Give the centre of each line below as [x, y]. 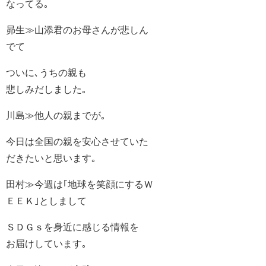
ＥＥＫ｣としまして [46, 200]
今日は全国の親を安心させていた [77, 141]
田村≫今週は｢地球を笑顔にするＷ [80, 184]
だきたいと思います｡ [51, 158]
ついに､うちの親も [46, 72]
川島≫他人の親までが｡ [56, 115]
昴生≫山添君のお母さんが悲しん [77, 29]
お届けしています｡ [46, 243]
